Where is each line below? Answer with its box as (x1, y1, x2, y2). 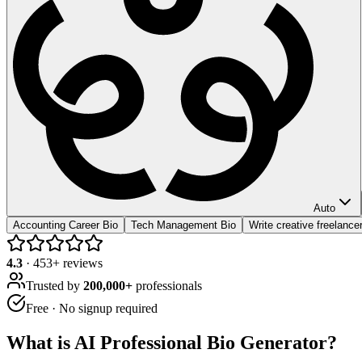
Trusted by (26, 278, 83, 293)
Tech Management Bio (131, 218, 236, 231)
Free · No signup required (26, 301, 158, 315)
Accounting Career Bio (13, 218, 118, 231)
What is (6, 331, 74, 353)
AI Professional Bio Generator (74, 331, 327, 353)
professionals (133, 278, 202, 293)
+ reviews (53, 255, 103, 270)
